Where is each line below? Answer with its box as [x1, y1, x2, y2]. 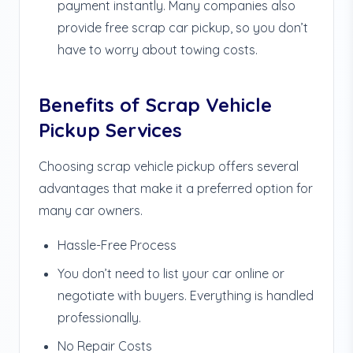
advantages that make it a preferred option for [39, 180, 313, 196]
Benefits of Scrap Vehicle [39, 93, 272, 117]
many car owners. [39, 203, 143, 218]
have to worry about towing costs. [58, 42, 258, 58]
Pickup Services [39, 118, 182, 142]
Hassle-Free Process [58, 237, 176, 253]
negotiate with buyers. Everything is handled [58, 288, 314, 303]
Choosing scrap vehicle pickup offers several [39, 158, 299, 174]
